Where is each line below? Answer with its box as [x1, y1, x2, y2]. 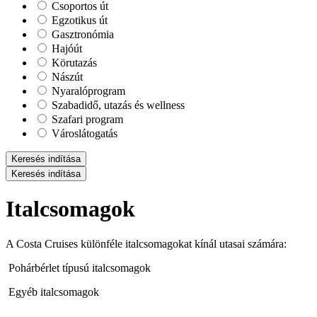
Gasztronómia [49, 28, 114, 40]
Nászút [49, 71, 83, 83]
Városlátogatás [49, 127, 117, 139]
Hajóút [49, 42, 82, 54]
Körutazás [49, 57, 97, 69]
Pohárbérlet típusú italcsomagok [8, 261, 151, 274]
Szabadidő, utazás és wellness [49, 99, 185, 111]
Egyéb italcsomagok [8, 285, 99, 298]
